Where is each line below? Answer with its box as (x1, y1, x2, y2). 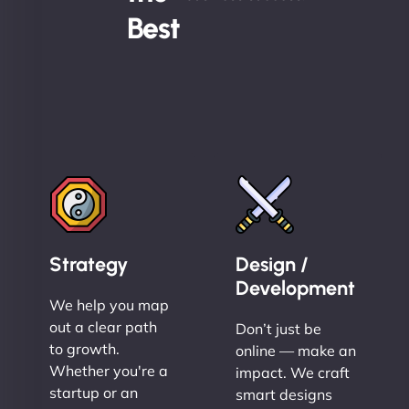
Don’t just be (236, 320, 321, 339)
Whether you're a (49, 362, 168, 381)
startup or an (49, 383, 138, 403)
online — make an (236, 341, 356, 361)
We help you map (49, 296, 169, 315)
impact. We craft (236, 363, 350, 383)
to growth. (49, 340, 120, 359)
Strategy (49, 252, 128, 277)
